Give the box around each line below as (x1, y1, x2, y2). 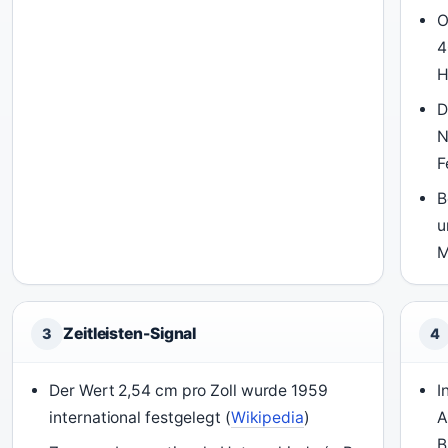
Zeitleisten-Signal (63, 324, 197, 343)
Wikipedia (230, 408, 304, 427)
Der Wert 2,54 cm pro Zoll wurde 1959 (49, 381, 328, 400)
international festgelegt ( (49, 408, 231, 427)
